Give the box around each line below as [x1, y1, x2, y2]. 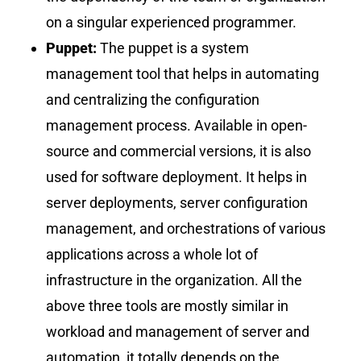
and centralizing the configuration [46, 90, 260, 108]
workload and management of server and [46, 322, 310, 340]
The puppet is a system [100, 39, 250, 56]
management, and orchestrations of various [46, 219, 326, 237]
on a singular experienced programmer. [46, 13, 297, 31]
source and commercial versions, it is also [46, 142, 312, 160]
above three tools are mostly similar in [46, 297, 289, 314]
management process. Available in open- [46, 116, 308, 134]
